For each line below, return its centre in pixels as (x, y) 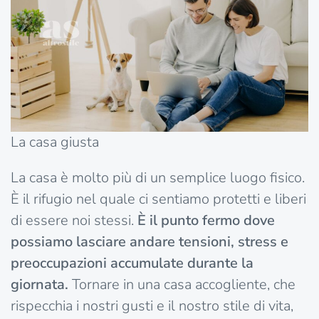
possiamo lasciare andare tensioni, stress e (150, 242)
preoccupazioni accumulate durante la (132, 263)
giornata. (40, 285)
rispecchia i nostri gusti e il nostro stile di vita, (152, 306)
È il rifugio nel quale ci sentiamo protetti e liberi (158, 199)
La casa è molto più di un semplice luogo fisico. (158, 178)
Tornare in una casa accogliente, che (182, 285)
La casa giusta (55, 142)
